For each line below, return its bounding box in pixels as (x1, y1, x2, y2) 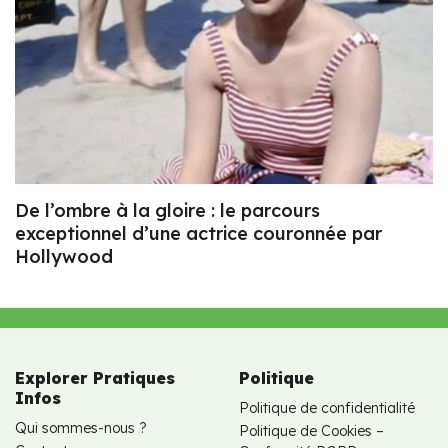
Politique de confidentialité (239, 399, 415, 418)
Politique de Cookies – (239, 422, 384, 441)
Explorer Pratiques (15, 368, 175, 389)
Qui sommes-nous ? (15, 419, 147, 438)
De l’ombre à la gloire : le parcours (15, 199, 320, 223)
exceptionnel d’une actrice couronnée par (15, 222, 382, 246)
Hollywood (15, 245, 113, 269)
